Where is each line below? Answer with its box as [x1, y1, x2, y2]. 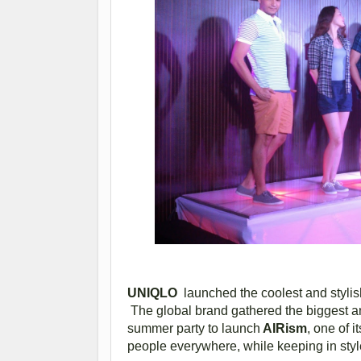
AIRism [260, 322, 307, 336]
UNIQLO [127, 286, 177, 301]
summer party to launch [127, 322, 260, 336]
